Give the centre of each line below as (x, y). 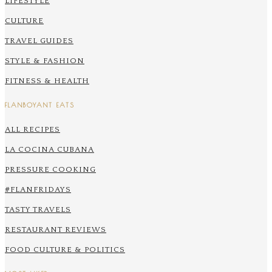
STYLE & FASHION (45, 61)
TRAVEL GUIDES (39, 41)
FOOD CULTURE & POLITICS (65, 249)
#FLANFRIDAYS (38, 189)
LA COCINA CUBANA (49, 149)
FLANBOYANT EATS (40, 105)
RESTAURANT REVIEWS (56, 229)
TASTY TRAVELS (38, 209)
